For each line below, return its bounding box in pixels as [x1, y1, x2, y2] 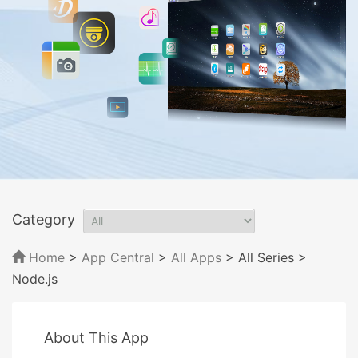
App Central [82, 249, 154, 265]
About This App [44, 328, 149, 346]
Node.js [12, 270, 58, 287]
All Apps [171, 249, 221, 265]
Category [12, 210, 75, 228]
